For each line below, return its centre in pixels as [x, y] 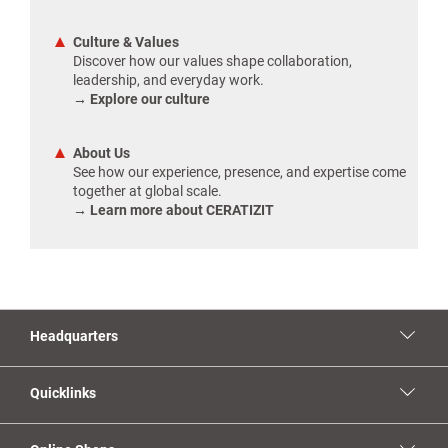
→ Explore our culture [141, 99]
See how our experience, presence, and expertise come [239, 172]
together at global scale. [147, 191]
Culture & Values [126, 42]
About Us [101, 153]
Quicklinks [63, 393]
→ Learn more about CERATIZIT [173, 210]
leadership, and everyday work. [168, 80]
